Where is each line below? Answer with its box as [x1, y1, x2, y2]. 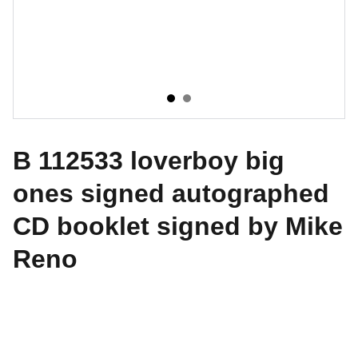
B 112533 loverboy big [13, 146, 284, 175]
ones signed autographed [13, 179, 329, 208]
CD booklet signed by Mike [13, 212, 343, 241]
